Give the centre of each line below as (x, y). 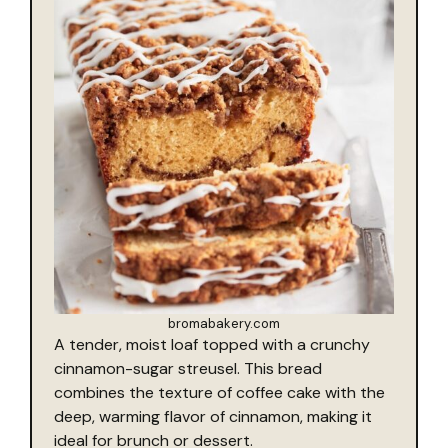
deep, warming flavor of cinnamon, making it (213, 416)
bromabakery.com (224, 323)
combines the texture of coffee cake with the (219, 392)
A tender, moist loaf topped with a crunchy (212, 344)
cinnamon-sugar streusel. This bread (188, 368)
